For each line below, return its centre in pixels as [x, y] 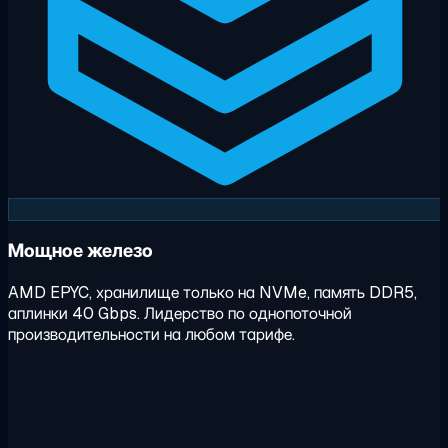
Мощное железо [80, 251]
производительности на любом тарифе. [151, 335]
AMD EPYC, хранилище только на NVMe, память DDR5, [212, 293]
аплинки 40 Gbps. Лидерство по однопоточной [180, 314]
